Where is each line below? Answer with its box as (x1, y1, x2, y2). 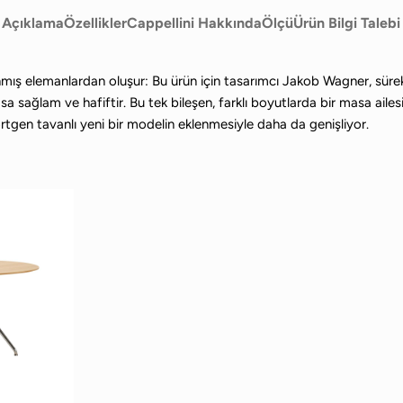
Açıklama (2, 13, 65, 31)
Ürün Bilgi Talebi (293, 13, 401, 31)
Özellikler (64, 13, 128, 31)
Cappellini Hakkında (127, 13, 263, 31)
